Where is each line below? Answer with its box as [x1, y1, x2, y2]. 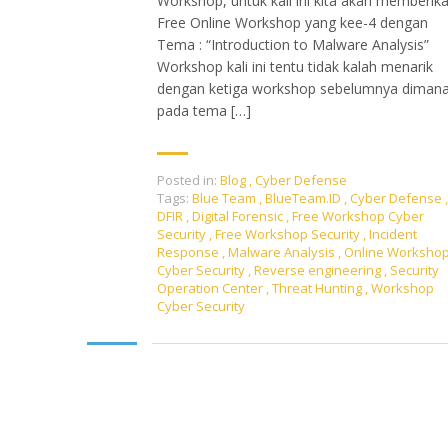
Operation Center [157, 279, 266, 297]
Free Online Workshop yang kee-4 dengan [157, 13, 428, 32]
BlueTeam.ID [265, 189, 344, 207]
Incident [369, 225, 417, 243]
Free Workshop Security [215, 225, 363, 243]
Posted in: [157, 171, 217, 189]
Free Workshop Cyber [292, 207, 424, 225]
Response [157, 243, 222, 261]
